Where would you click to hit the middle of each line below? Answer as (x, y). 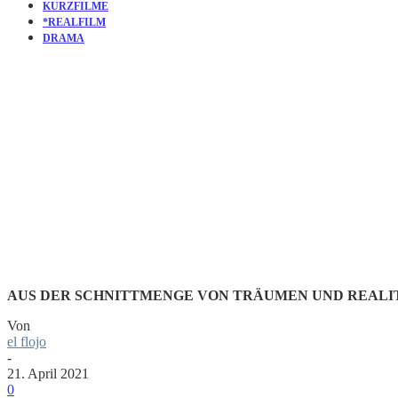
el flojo (27, 341)
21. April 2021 (48, 373)
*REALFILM (74, 22)
